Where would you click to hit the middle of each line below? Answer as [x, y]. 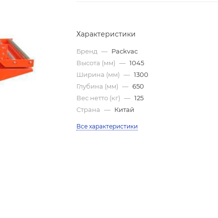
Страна [89, 109]
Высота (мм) [97, 63]
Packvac [125, 51]
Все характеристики [107, 126]
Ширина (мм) [99, 74]
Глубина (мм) [98, 86]
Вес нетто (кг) [99, 98]
